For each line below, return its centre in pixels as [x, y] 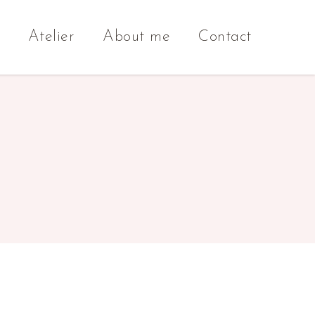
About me [137, 37]
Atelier [51, 37]
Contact [225, 37]
